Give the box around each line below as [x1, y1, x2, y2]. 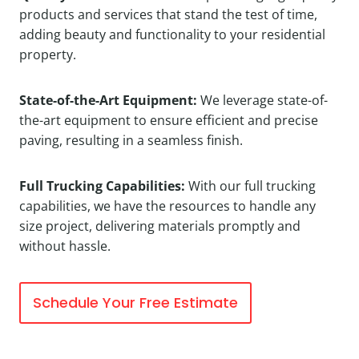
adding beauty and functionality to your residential [19, 26, 325, 43]
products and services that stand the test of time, [19, 6, 317, 23]
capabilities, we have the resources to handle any [19, 197, 316, 215]
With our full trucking [185, 177, 316, 195]
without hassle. [19, 237, 111, 255]
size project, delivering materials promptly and [19, 217, 301, 235]
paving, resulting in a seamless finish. [19, 131, 243, 149]
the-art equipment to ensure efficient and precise [19, 111, 318, 129]
